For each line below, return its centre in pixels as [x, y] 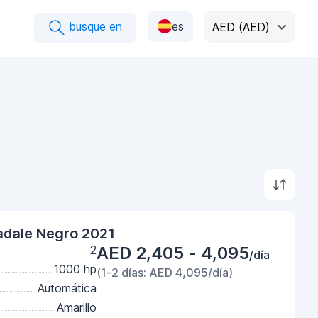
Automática [67, 288]
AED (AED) [241, 27]
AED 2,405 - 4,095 [173, 253]
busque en [94, 26]
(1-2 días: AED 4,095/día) [165, 273]
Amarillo [77, 307]
